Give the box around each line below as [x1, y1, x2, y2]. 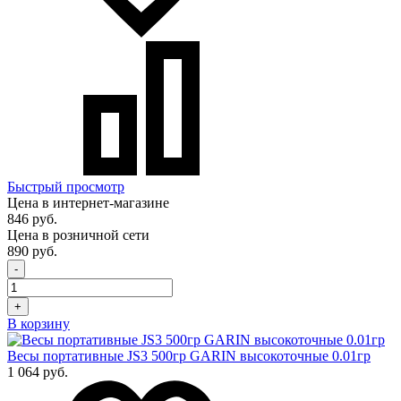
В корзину [7, 316, 70, 332]
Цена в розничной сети [7, 227, 149, 243]
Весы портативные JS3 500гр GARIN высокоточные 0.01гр [7, 348, 371, 364]
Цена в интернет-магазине [7, 195, 169, 211]
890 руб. [7, 243, 57, 260]
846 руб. [7, 211, 57, 227]
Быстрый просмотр [7, 179, 124, 195]
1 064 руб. [7, 364, 68, 380]
